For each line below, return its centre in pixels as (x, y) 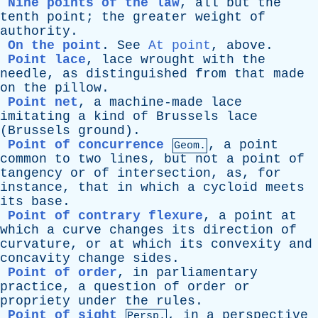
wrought (168, 60)
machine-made (156, 102)
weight (219, 17)
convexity (246, 244)
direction (238, 230)
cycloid (230, 187)
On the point (55, 45)
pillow (78, 88)
